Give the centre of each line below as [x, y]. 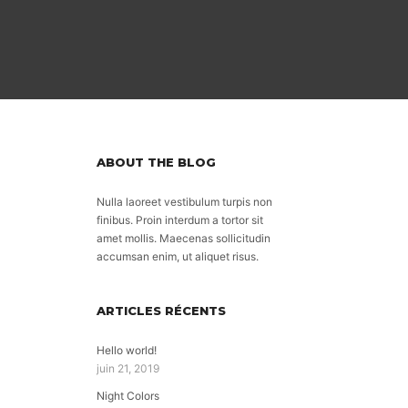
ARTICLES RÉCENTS [161, 311]
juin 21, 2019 [128, 368]
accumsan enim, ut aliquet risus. [178, 256]
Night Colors [128, 396]
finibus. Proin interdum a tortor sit [180, 220]
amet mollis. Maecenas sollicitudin [184, 238]
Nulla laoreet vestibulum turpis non [184, 202]
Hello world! [127, 350]
